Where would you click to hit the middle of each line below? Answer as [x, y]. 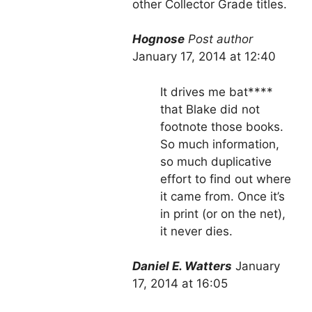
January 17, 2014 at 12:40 [204, 57]
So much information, [220, 144]
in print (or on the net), [223, 213]
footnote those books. [222, 126]
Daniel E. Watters [182, 266]
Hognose [158, 39]
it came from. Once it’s [223, 196]
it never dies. [196, 231]
